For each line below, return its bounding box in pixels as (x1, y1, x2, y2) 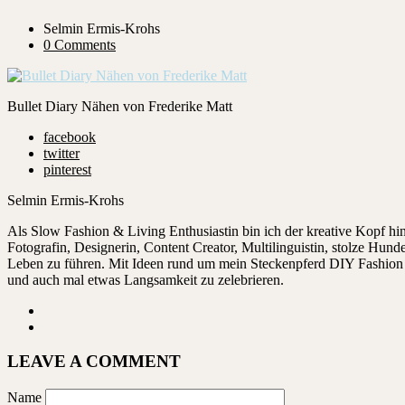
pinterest (43, 161, 91, 177)
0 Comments (43, 36, 116, 52)
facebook (43, 128, 96, 145)
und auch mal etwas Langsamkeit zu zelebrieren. (7, 271, 284, 287)
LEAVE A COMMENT (7, 352, 181, 372)
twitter (43, 145, 80, 161)
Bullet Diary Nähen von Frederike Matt (7, 98, 232, 114)
